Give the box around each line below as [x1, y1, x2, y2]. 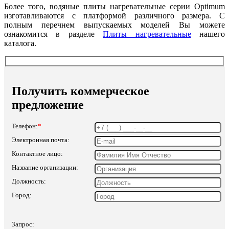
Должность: [12, 177, 46, 185]
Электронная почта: [12, 135, 70, 144]
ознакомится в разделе [4, 30, 103, 39]
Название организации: [12, 163, 78, 171]
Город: [12, 191, 32, 199]
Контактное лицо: [12, 149, 63, 157]
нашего [191, 30, 225, 39]
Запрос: [12, 220, 34, 228]
